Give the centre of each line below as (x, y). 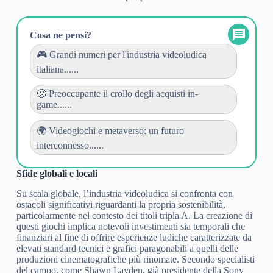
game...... (54, 105)
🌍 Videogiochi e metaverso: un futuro (110, 131)
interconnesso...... (70, 146)
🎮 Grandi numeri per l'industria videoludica (121, 55)
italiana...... (57, 69)
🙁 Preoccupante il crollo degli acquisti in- (117, 94)
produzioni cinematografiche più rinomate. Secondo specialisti (135, 259)
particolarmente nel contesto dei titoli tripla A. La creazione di (134, 215)
